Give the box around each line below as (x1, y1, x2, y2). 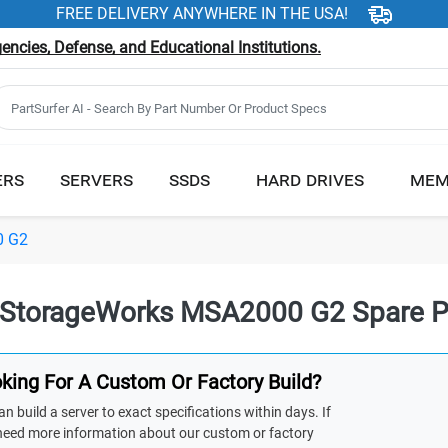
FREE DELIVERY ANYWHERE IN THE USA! (56, 4, 348, 23)
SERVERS (60, 166, 133, 191)
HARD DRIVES (256, 166, 364, 191)
